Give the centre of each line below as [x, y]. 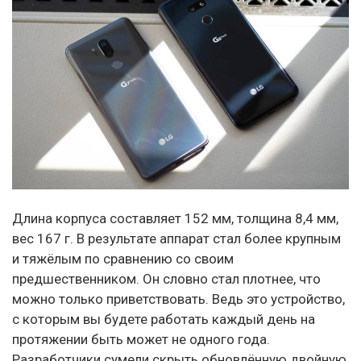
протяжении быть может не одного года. [141, 340]
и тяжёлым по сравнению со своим [123, 259]
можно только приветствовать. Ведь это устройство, [178, 299]
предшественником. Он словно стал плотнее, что [166, 279]
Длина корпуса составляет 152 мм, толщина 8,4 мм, [175, 219]
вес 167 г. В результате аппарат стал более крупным [176, 239]
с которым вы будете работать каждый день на [164, 320]
